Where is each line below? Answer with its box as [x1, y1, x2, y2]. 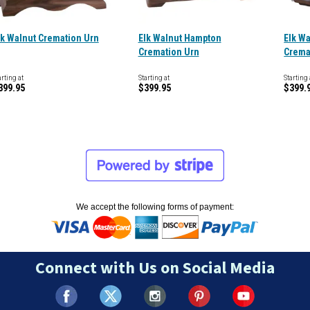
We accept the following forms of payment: [76, 202, 234, 212]
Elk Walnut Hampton [138, 33, 221, 44]
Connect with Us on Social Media [35, 256, 275, 280]
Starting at [138, 74, 170, 82]
